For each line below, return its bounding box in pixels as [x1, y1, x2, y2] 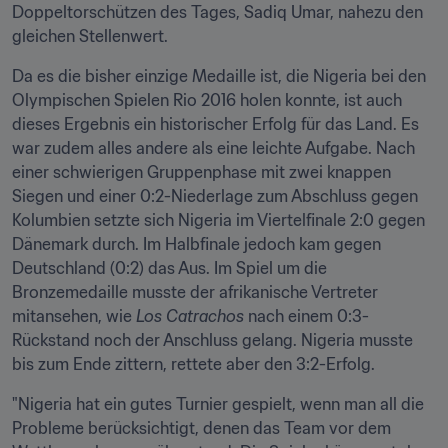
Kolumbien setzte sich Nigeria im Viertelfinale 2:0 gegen [12, 210, 425, 230]
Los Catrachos [136, 306, 244, 326]
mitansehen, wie [12, 306, 136, 326]
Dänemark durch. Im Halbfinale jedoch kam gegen [12, 234, 381, 254]
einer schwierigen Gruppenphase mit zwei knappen [12, 162, 391, 182]
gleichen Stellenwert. [12, 26, 168, 46]
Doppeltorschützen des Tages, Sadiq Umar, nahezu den [12, 2, 423, 22]
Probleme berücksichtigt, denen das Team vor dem [12, 418, 391, 438]
